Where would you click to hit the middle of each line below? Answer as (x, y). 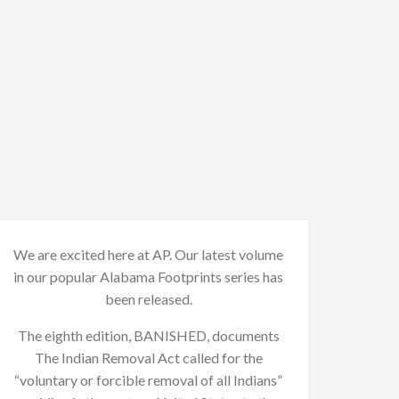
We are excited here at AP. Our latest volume (149, 254)
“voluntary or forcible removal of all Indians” (149, 379)
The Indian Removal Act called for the (148, 357)
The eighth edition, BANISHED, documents (148, 335)
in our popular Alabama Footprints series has (149, 276)
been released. (148, 298)
